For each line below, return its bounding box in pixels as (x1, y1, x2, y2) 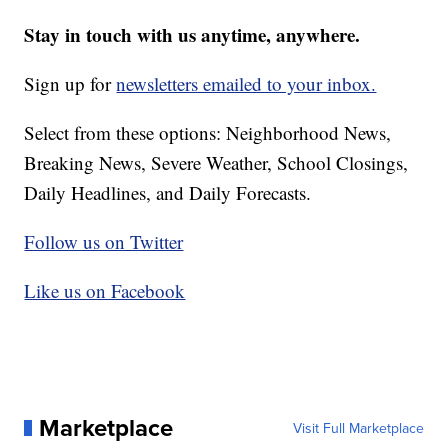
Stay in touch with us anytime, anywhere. (24, 20, 361, 48)
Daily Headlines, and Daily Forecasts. (24, 179, 312, 205)
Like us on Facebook (24, 277, 186, 303)
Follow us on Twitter (24, 228, 184, 254)
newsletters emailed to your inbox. (116, 70, 377, 96)
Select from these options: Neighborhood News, (24, 119, 392, 145)
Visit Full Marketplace (292, 417, 424, 438)
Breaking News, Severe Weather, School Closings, (24, 149, 409, 175)
